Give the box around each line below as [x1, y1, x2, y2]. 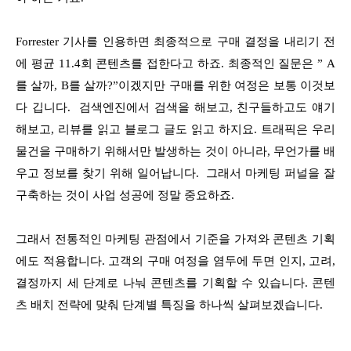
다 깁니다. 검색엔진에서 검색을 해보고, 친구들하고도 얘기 [16, 100, 335, 114]
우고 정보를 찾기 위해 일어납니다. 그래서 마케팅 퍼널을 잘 [16, 166, 335, 179]
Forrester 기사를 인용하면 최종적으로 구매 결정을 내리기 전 [16, 34, 335, 48]
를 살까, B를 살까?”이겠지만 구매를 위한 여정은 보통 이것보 [16, 78, 335, 92]
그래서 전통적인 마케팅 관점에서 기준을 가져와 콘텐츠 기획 [16, 232, 335, 245]
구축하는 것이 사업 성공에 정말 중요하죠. [16, 188, 234, 201]
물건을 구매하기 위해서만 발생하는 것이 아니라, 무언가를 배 [16, 144, 335, 157]
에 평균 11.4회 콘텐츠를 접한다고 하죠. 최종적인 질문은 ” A [16, 56, 335, 70]
